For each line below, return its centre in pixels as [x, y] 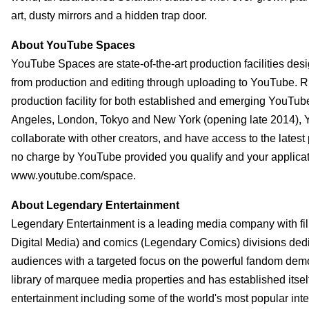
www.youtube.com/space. [73, 175]
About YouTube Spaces [73, 45]
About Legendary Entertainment [95, 205]
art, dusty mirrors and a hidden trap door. [109, 15]
